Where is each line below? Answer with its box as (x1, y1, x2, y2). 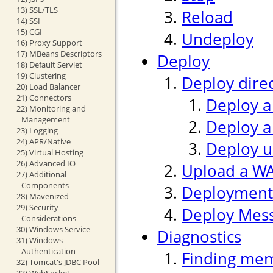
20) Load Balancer (16, 80, 80, 92)
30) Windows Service (16, 223, 90, 235)
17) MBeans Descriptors (16, 48, 102, 59)
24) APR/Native (16, 135, 71, 147)
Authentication (21, 245, 76, 257)
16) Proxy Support (16, 37, 82, 48)
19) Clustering (16, 69, 66, 81)
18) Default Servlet (16, 58, 82, 70)
